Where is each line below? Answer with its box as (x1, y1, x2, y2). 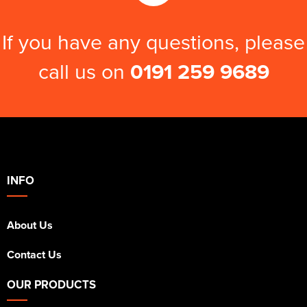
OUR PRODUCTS (7, 276, 96, 293)
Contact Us (7, 247, 62, 263)
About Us (7, 217, 53, 234)
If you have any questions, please (2, 27, 305, 57)
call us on (38, 56, 130, 86)
